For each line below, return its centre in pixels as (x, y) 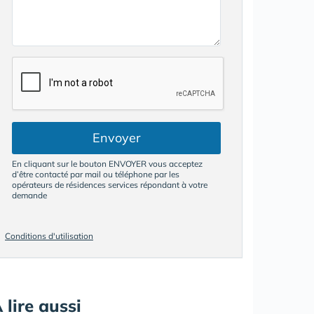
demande (29, 196)
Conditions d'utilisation (49, 236)
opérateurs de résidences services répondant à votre (110, 185)
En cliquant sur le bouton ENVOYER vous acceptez (107, 164)
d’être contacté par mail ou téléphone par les (96, 175)
